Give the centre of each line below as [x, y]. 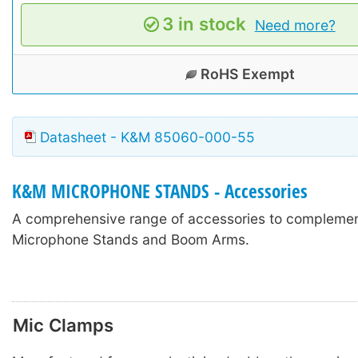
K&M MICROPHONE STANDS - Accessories [160, 191]
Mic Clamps [63, 325]
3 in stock [205, 24]
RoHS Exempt [248, 74]
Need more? [295, 25]
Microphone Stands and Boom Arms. [131, 240]
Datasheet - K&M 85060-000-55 [147, 137]
